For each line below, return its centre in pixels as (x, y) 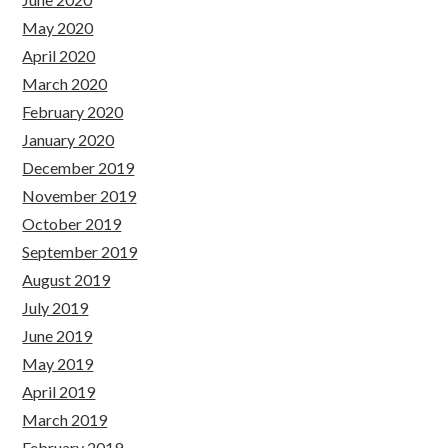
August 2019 (66, 279)
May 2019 (58, 363)
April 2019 (59, 391)
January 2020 (68, 139)
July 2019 (55, 307)
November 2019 (79, 195)
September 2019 (80, 251)
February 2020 (73, 111)
